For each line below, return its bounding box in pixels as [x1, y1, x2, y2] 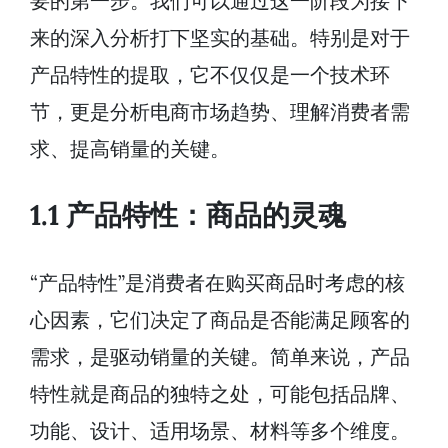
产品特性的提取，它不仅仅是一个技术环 [30, 62, 390, 88]
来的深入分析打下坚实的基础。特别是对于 [30, 25, 410, 51]
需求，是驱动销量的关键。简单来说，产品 [30, 344, 410, 370]
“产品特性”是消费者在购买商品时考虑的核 [30, 270, 405, 296]
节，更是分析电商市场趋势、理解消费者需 [30, 99, 410, 125]
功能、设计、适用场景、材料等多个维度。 [30, 418, 410, 444]
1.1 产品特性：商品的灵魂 [30, 197, 346, 234]
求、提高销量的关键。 [30, 136, 230, 162]
